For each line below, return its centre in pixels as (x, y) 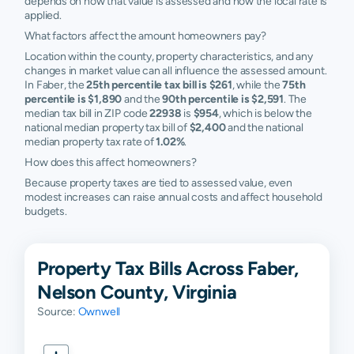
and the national (264, 128)
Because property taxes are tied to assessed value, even (158, 183)
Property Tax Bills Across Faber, (168, 268)
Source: (58, 312)
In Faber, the (56, 85)
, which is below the (265, 113)
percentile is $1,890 (73, 99)
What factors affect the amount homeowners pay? (145, 36)
